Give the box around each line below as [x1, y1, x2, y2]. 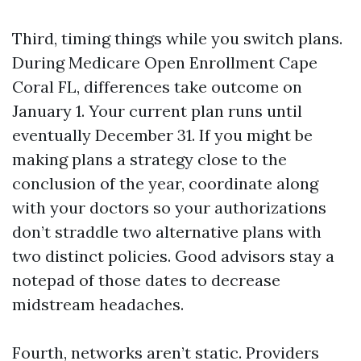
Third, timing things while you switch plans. [12, 28, 342, 48]
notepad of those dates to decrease [12, 270, 280, 290]
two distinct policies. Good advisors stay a [12, 246, 334, 266]
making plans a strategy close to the [12, 149, 287, 169]
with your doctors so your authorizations [12, 197, 326, 218]
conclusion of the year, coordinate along [12, 173, 318, 193]
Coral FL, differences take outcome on [12, 77, 302, 97]
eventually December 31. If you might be [12, 125, 313, 145]
